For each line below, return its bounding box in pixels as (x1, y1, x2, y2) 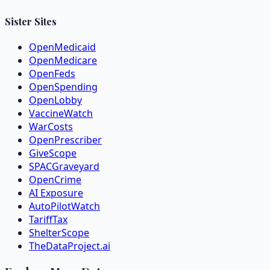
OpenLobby (29, 93, 82, 107)
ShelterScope (29, 225, 89, 239)
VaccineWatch (29, 106, 93, 120)
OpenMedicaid (29, 40, 96, 54)
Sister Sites (5, 14, 57, 28)
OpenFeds (29, 66, 75, 80)
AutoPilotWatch (29, 199, 100, 213)
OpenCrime (29, 172, 81, 186)
